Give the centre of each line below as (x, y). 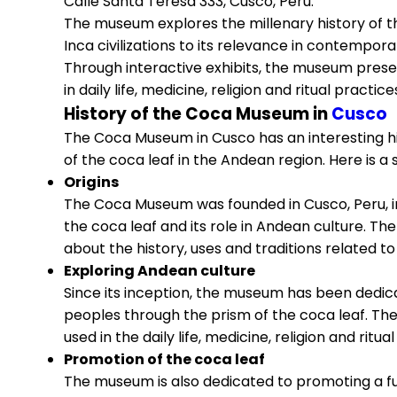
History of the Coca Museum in (198, 114)
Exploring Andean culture (160, 271)
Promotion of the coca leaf (164, 359)
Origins (91, 182)
